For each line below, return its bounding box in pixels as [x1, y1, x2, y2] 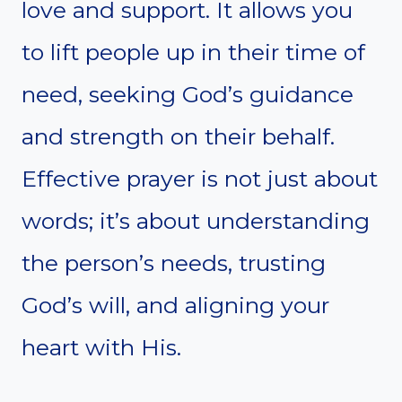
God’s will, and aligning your [22, 292, 329, 319]
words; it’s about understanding [22, 207, 370, 235]
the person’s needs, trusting [22, 249, 326, 277]
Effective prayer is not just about [22, 165, 378, 193]
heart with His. [22, 334, 181, 362]
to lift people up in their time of [22, 39, 365, 66]
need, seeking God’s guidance [22, 81, 354, 109]
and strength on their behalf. [22, 123, 335, 151]
